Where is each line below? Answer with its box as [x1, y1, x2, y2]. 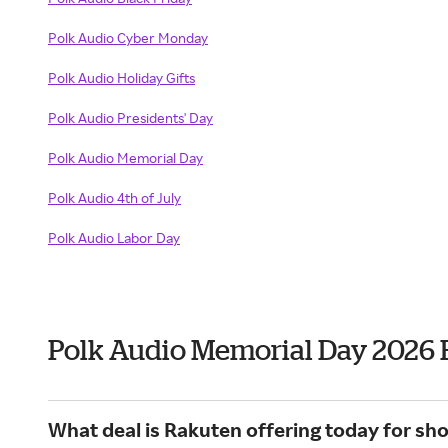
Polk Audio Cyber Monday [48, 29, 208, 46]
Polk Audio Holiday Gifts [48, 69, 195, 86]
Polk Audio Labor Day [48, 229, 180, 246]
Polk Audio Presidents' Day [48, 109, 213, 126]
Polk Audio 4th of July [48, 189, 181, 206]
